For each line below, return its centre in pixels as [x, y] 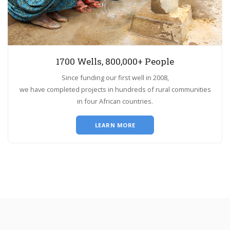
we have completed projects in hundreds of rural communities [115, 90]
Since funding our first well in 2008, [115, 78]
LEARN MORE [115, 125]
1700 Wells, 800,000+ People [115, 62]
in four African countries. [115, 101]
